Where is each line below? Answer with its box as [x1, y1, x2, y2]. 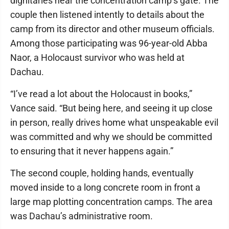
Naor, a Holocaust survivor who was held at [10, 52, 185, 63]
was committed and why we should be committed [10, 131, 212, 142]
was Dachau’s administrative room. [10, 211, 153, 221]
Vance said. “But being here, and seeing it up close [10, 103, 213, 113]
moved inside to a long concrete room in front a [10, 182, 200, 193]
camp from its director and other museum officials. [10, 24, 215, 34]
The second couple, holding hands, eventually [10, 168, 194, 178]
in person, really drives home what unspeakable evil [10, 117, 218, 128]
